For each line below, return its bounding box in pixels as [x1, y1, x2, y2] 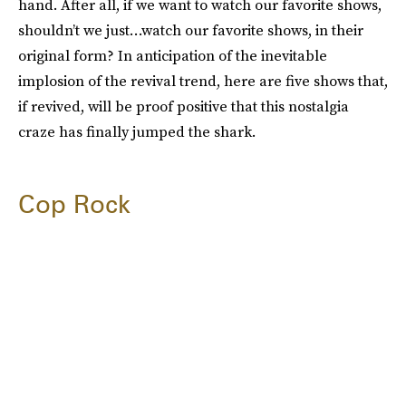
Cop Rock [18, 188, 130, 219]
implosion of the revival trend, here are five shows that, [18, 71, 388, 91]
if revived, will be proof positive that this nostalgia [18, 96, 349, 116]
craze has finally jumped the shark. [18, 121, 256, 141]
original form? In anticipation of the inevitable [18, 45, 327, 65]
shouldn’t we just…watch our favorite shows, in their [18, 20, 363, 40]
